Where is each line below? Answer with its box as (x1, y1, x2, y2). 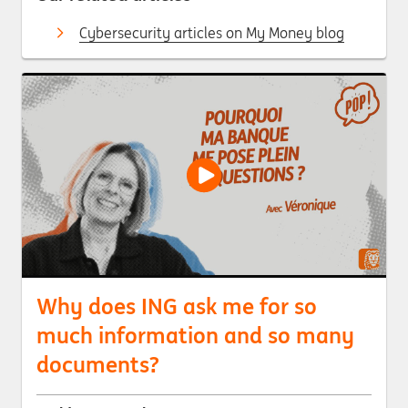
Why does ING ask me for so (36, 292, 317, 321)
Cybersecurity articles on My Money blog (79, 24, 344, 42)
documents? (36, 351, 159, 379)
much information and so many (36, 321, 354, 350)
